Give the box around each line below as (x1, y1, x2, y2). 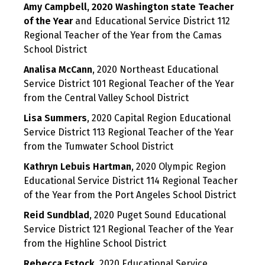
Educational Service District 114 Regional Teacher (24, 175, 238, 187)
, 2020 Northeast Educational (92, 64, 218, 76)
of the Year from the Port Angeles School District (24, 189, 236, 201)
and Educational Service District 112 (73, 15, 230, 27)
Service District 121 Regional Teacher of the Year (24, 224, 234, 235)
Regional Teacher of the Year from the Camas (24, 30, 222, 41)
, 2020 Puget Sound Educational (89, 209, 226, 221)
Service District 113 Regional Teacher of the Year (24, 127, 234, 138)
